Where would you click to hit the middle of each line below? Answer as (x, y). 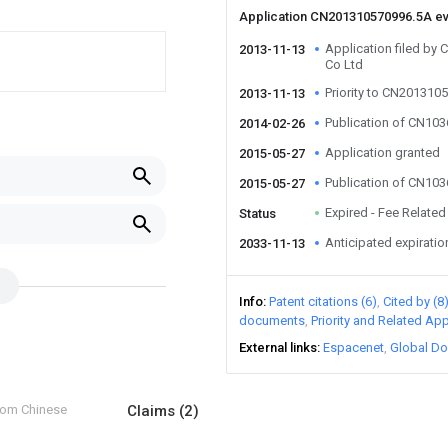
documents (272, 320)
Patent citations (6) (323, 301)
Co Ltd (344, 64)
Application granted (382, 152)
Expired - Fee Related (385, 212)
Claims (153, 411)
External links (278, 347)
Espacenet (353, 347)
